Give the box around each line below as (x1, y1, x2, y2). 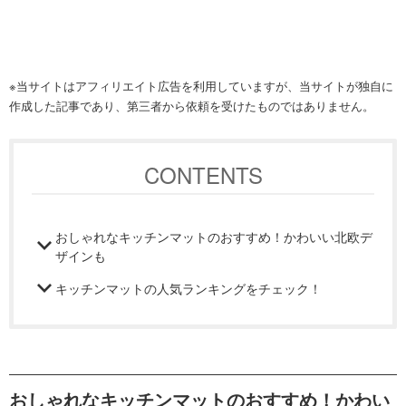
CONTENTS (143, 158, 263, 190)
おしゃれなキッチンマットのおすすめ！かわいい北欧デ (55, 226, 372, 246)
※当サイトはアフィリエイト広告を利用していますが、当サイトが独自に (9, 76, 393, 94)
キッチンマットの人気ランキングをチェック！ (55, 277, 322, 297)
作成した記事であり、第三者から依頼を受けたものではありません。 (9, 96, 374, 114)
